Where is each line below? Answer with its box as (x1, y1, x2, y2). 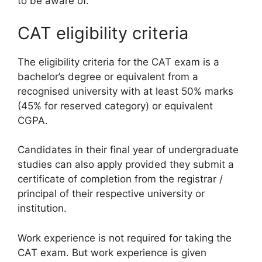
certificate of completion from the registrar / (18, 173, 223, 185)
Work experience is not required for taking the (18, 232, 232, 244)
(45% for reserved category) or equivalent (18, 99, 213, 112)
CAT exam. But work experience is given (18, 246, 206, 258)
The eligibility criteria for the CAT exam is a (18, 56, 219, 68)
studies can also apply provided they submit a (18, 158, 234, 170)
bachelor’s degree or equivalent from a (18, 70, 198, 82)
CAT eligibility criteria (18, 22, 188, 43)
